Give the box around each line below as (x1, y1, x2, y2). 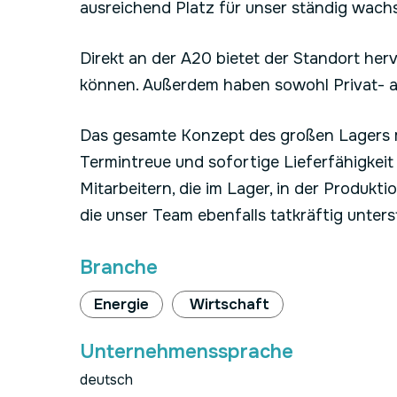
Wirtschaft (186, 295, 269, 314)
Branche (80, 255, 158, 280)
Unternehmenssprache (80, 339, 293, 364)
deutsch (80, 370, 133, 389)
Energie (94, 295, 149, 314)
